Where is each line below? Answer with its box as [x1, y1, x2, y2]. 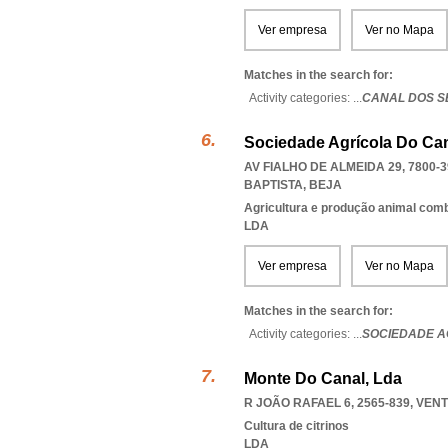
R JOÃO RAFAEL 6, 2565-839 [244, 396, 410, 410]
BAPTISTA [244, 178, 303, 192]
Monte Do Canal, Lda [244, 370, 402, 387]
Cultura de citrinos [244, 419, 349, 433]
